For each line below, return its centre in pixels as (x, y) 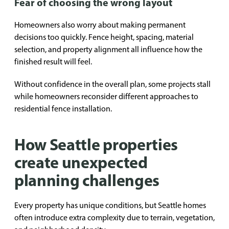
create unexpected (81, 162)
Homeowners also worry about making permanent (100, 25)
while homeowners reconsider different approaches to (106, 96)
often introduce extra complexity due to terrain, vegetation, (114, 217)
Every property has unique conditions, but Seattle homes (110, 205)
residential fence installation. (63, 109)
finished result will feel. (53, 62)
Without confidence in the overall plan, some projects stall (112, 84)
